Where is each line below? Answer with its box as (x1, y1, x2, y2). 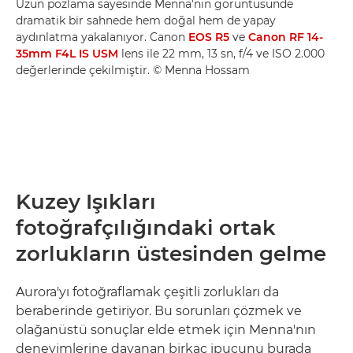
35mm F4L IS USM (16, 46, 118, 61)
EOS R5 (188, 29, 229, 44)
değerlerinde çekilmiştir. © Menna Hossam (16, 62, 250, 77)
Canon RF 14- (248, 29, 323, 44)
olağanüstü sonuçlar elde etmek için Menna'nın (16, 321, 316, 337)
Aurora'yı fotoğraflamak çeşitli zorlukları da (16, 284, 279, 299)
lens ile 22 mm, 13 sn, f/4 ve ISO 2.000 (118, 46, 325, 61)
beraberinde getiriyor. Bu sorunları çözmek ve (16, 303, 302, 318)
